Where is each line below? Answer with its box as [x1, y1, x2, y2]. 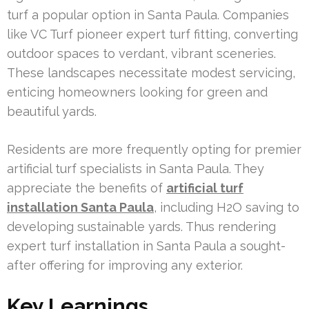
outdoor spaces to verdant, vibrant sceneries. [7, 46, 276, 61]
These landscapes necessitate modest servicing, [7, 65, 295, 80]
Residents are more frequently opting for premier [7, 141, 301, 157]
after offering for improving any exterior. [7, 257, 243, 272]
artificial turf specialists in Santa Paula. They [7, 161, 264, 176]
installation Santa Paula [7, 199, 154, 215]
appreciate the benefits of [7, 180, 166, 195]
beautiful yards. [7, 103, 97, 119]
